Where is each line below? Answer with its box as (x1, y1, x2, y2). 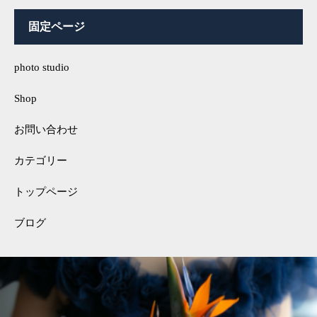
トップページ (14, 185, 78, 197)
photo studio (14, 61, 69, 73)
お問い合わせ (14, 123, 78, 135)
